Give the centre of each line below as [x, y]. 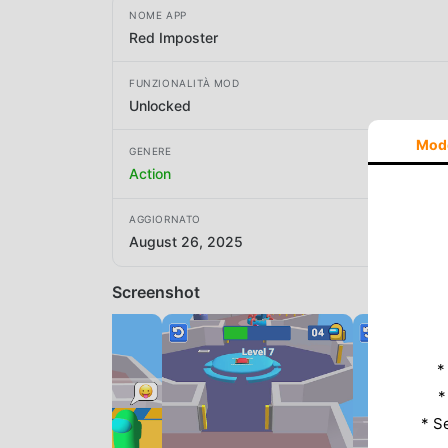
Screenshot [156, 291]
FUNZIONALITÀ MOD [184, 82]
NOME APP [158, 14]
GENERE [150, 150]
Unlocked [160, 105]
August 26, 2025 [186, 242]
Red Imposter [173, 37]
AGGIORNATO [165, 219]
